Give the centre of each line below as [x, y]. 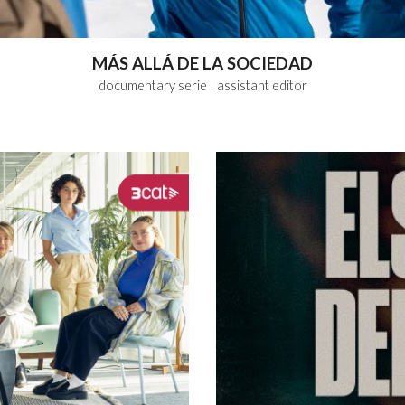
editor [289, 86]
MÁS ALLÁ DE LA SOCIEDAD [202, 64]
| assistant [239, 86]
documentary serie [152, 86]
